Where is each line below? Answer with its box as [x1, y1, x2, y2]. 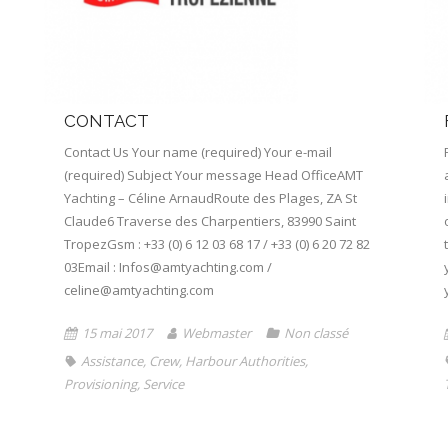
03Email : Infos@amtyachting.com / [63, 257, 272, 276]
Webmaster [181, 323, 251, 342]
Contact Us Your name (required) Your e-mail [63, 142, 332, 161]
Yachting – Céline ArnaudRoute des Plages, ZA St [63, 188, 357, 207]
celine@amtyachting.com [63, 280, 214, 299]
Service [142, 374, 184, 393]
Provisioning [63, 374, 137, 393]
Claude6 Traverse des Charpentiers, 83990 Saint [63, 211, 356, 230]
